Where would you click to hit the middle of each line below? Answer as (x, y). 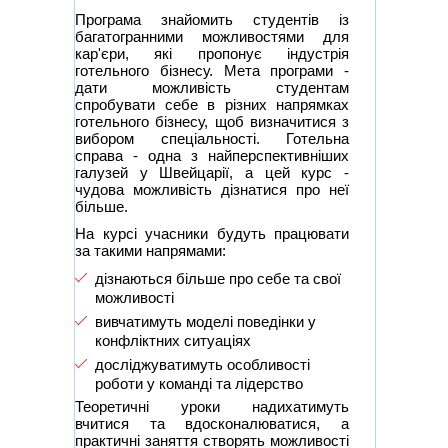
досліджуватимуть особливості (202, 364)
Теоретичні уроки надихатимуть (212, 406)
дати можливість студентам (212, 87)
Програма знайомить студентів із (212, 19)
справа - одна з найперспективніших (212, 155)
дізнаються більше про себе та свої (218, 278)
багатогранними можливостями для (212, 36)
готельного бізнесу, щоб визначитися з (212, 121)
